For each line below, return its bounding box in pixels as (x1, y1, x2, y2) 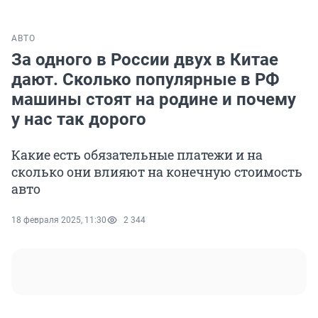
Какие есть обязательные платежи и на (11, 146, 263, 164)
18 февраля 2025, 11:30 (11, 215, 106, 226)
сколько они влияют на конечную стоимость (11, 163, 302, 181)
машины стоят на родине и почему (11, 89, 296, 110)
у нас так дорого (11, 109, 146, 130)
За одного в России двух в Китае (11, 50, 278, 70)
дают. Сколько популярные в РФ (11, 70, 280, 90)
